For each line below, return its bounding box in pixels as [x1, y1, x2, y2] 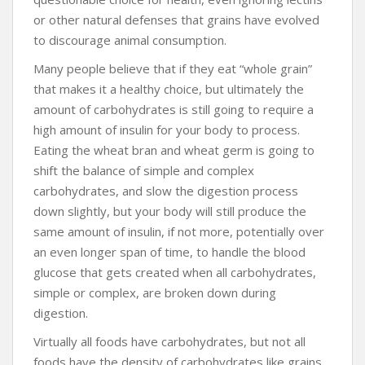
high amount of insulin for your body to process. [33, 121, 300, 138]
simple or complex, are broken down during [33, 284, 276, 301]
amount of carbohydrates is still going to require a [33, 100, 314, 117]
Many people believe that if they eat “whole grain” [33, 59, 312, 77]
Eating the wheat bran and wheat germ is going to [33, 141, 314, 158]
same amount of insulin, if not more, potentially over [33, 222, 324, 240]
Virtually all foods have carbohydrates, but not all [33, 332, 306, 350]
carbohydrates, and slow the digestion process [33, 182, 298, 199]
